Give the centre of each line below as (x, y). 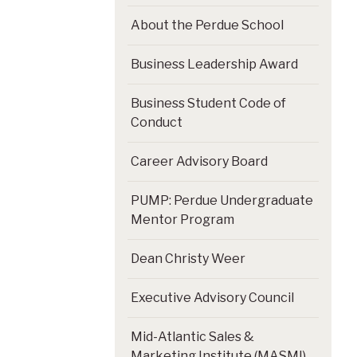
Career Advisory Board (199, 161)
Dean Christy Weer (188, 258)
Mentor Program (182, 219)
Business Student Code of (208, 103)
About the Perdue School (207, 25)
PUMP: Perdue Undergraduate (222, 200)
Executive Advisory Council (212, 297)
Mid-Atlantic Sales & (192, 336)
